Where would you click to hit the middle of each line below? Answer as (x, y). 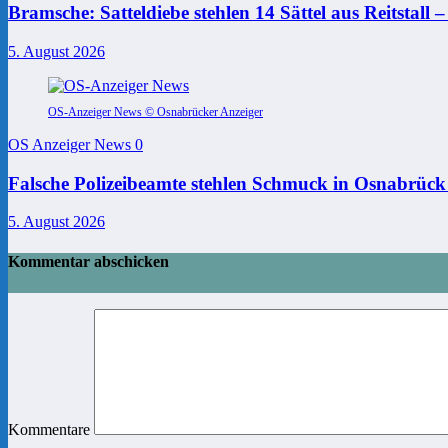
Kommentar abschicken (88, 261)
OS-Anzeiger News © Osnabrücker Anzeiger (155, 112)
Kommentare (51, 429)
